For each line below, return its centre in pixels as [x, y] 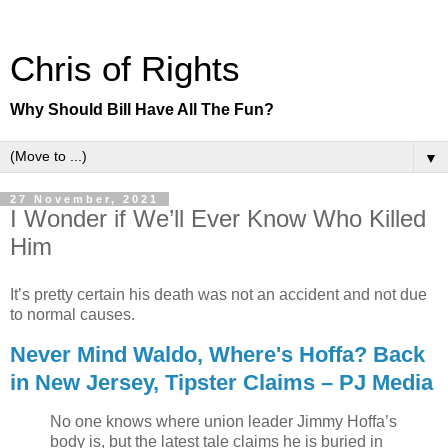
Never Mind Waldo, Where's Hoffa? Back [217, 354]
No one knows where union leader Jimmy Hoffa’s [223, 422]
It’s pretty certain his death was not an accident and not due [218, 294]
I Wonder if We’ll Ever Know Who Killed [218, 218]
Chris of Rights [125, 69]
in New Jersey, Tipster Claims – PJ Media [221, 382]
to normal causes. [72, 314]
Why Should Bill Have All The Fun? [142, 109]
